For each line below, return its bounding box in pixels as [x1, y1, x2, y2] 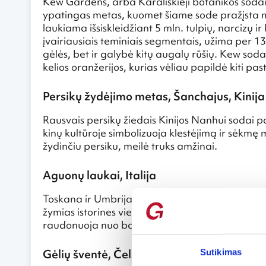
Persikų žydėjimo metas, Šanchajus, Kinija [43, 88, 265, 104]
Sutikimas [200, 246, 242, 257]
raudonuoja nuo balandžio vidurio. [43, 217, 209, 232]
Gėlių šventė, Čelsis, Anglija [43, 246, 188, 262]
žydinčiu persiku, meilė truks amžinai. [43, 138, 217, 153]
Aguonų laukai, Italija [43, 167, 156, 183]
